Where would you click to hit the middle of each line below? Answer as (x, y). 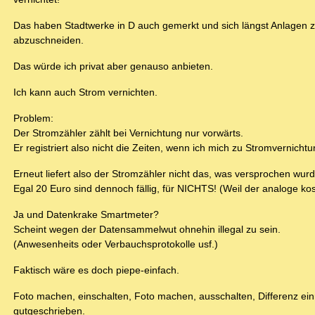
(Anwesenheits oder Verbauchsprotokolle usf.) (116, 244)
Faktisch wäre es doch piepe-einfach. (96, 270)
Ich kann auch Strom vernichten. (85, 92)
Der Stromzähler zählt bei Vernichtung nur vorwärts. (128, 133)
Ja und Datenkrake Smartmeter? (86, 215)
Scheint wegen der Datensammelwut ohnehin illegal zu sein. (147, 230)
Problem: (33, 118)
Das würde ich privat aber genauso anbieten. (113, 66)
